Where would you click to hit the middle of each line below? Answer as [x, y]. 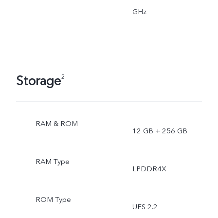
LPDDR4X [149, 169]
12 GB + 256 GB [160, 131]
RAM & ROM [56, 124]
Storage [38, 81]
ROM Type [53, 200]
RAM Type [52, 162]
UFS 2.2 [145, 207]
